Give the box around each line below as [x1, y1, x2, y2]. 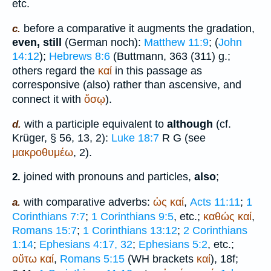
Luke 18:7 [111, 131, 159, 144]
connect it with [12, 93, 84, 106]
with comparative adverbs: [21, 195, 153, 208]
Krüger [12, 131, 44, 144]
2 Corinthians [183, 224, 247, 237]
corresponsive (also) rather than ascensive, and [12, 79, 241, 91]
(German [62, 36, 111, 49]
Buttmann [117, 50, 163, 63]
